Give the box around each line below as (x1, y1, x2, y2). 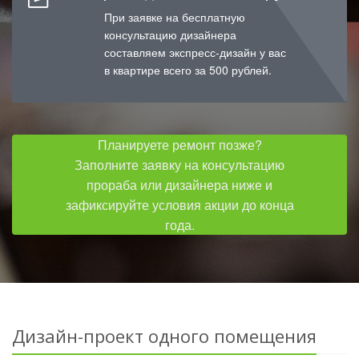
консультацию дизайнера (104, 26, 236, 43)
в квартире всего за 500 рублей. (104, 62, 272, 79)
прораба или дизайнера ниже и (87, 175, 272, 195)
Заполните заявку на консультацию (75, 155, 284, 175)
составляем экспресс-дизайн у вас (104, 44, 286, 61)
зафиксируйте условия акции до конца (65, 196, 294, 215)
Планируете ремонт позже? (97, 135, 262, 155)
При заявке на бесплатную (104, 9, 245, 26)
